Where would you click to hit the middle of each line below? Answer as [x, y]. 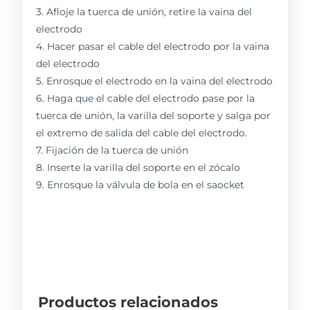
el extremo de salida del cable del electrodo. [142, 133]
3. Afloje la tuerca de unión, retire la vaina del [144, 11]
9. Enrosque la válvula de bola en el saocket [140, 184]
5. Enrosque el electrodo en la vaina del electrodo [155, 81]
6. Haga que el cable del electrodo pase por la [146, 98]
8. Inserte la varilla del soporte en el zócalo [138, 167]
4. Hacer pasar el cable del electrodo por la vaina [153, 46]
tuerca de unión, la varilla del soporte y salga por [154, 115]
